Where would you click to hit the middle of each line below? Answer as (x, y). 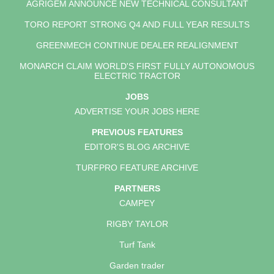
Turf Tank (137, 245)
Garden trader (137, 265)
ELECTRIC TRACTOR (137, 76)
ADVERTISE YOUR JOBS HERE (137, 111)
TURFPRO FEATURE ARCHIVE (137, 168)
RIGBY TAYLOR (137, 224)
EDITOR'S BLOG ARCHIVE (137, 147)
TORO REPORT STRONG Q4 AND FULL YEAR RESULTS (137, 24)
